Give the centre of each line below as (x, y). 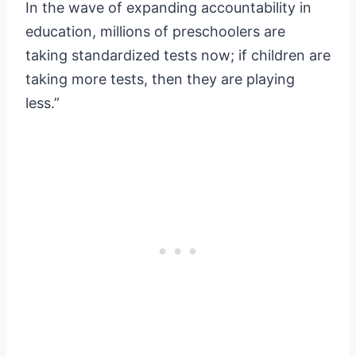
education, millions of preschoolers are (155, 32)
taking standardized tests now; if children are (178, 56)
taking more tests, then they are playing (160, 79)
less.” (46, 103)
